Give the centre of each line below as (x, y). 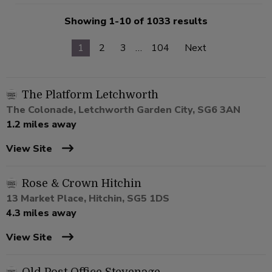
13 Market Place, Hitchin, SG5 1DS (88, 199)
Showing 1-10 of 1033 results (136, 22)
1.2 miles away (41, 125)
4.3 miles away (41, 213)
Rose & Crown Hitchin (82, 184)
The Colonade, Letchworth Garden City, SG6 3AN (123, 110)
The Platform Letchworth (90, 95)
